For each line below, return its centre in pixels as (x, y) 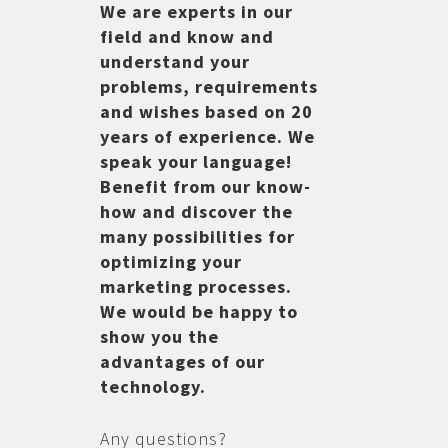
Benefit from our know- (205, 186)
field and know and (186, 36)
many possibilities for (197, 236)
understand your (174, 61)
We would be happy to (198, 311)
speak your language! (195, 161)
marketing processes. (195, 286)
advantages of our (182, 361)
